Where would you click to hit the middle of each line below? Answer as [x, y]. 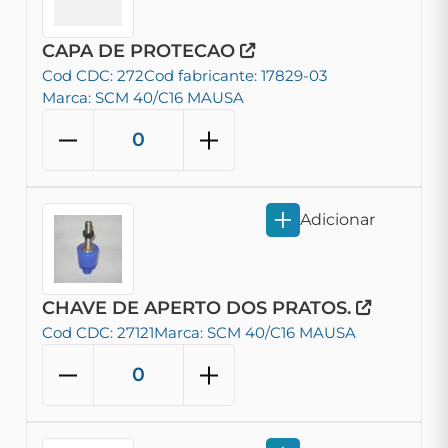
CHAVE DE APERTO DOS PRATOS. [199, 308]
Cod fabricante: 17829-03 [235, 75]
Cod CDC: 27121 [98, 332]
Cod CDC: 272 [93, 75]
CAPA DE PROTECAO [141, 51]
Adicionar [337, 219]
